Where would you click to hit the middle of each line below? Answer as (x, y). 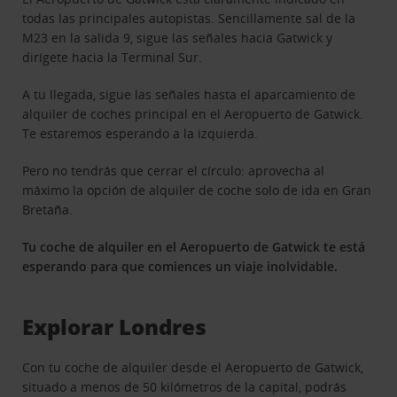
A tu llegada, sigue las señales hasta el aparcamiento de (189, 94)
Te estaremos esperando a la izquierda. (140, 133)
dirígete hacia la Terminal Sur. (113, 57)
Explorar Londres (115, 326)
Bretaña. (48, 209)
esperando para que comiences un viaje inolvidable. (180, 266)
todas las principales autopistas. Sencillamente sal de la (189, 18)
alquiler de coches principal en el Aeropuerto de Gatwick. (193, 113)
